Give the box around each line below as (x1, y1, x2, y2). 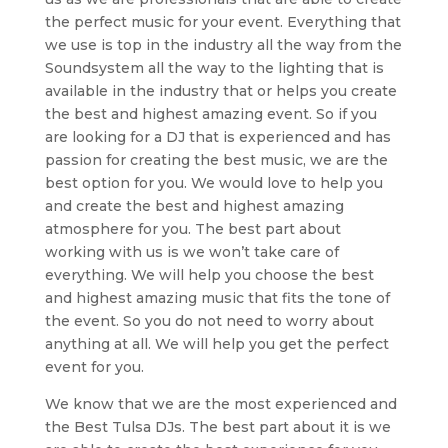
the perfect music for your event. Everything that (44, 12, 401, 31)
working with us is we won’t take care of (44, 242, 339, 261)
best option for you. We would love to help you (44, 173, 383, 192)
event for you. (44, 357, 144, 376)
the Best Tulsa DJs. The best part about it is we (44, 417, 391, 436)
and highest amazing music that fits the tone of (44, 288, 390, 307)
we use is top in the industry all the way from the (44, 35, 402, 54)
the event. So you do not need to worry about (44, 311, 374, 330)
